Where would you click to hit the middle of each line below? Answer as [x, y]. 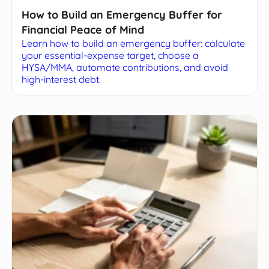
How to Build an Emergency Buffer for [122, 15]
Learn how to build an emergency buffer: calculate [134, 44]
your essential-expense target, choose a [110, 56]
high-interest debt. [62, 80]
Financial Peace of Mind [83, 30]
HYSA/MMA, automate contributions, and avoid [125, 68]
